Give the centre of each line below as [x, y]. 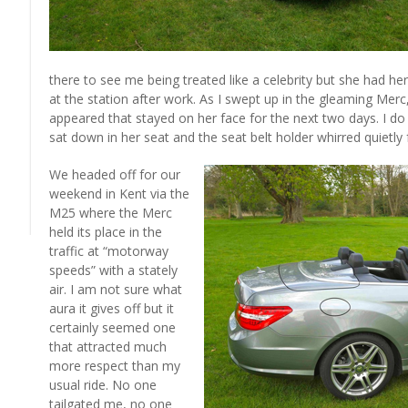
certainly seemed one [112, 327]
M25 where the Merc [111, 213]
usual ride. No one [103, 385]
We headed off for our [115, 174]
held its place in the [106, 232]
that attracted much [108, 347]
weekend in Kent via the [119, 194]
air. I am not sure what [116, 289]
